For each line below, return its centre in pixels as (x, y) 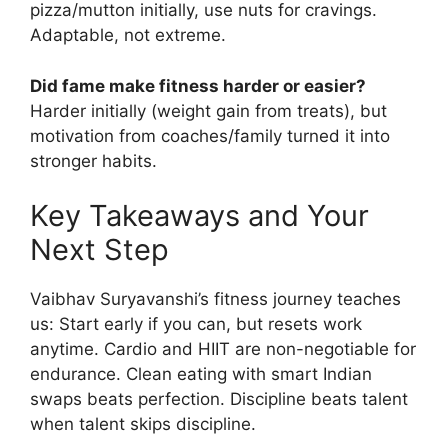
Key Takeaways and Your (199, 216)
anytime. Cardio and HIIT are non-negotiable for (223, 349)
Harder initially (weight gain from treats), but (208, 110)
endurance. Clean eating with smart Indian (201, 374)
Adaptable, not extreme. (128, 35)
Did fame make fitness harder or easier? (198, 85)
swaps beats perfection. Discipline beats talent (219, 399)
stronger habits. (93, 160)
